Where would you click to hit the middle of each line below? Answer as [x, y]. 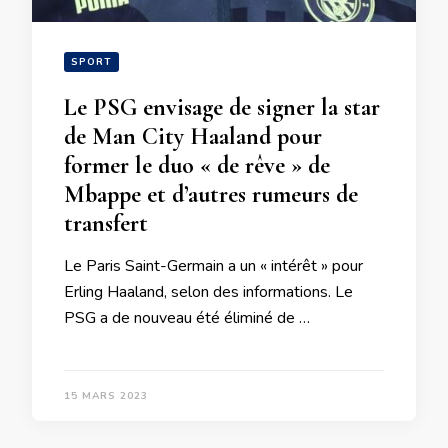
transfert [106, 223]
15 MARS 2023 [106, 396]
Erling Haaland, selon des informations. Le [208, 292]
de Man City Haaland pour [193, 136]
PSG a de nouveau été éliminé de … [187, 318]
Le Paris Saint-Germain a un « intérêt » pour [213, 266]
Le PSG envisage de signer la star [222, 107]
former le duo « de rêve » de [197, 165]
